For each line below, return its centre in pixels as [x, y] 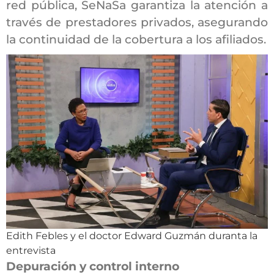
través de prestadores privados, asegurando [137, 22]
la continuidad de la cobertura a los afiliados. [136, 39]
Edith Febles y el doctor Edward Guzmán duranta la [132, 235]
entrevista [31, 250]
